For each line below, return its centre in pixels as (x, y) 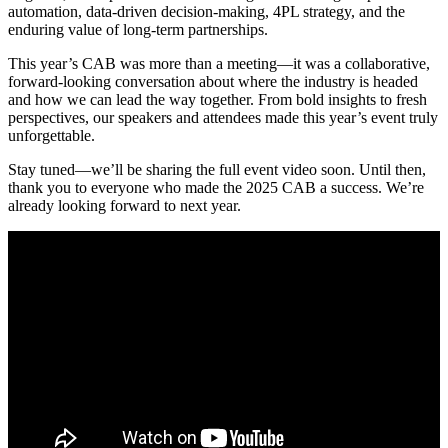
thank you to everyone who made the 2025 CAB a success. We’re (216, 187)
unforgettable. (51, 135)
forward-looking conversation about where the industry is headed (213, 81)
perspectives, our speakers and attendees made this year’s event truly (223, 117)
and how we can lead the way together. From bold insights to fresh (217, 99)
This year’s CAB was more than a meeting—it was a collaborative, (219, 63)
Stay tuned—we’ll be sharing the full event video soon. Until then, (217, 169)
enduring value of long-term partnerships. (138, 29)
